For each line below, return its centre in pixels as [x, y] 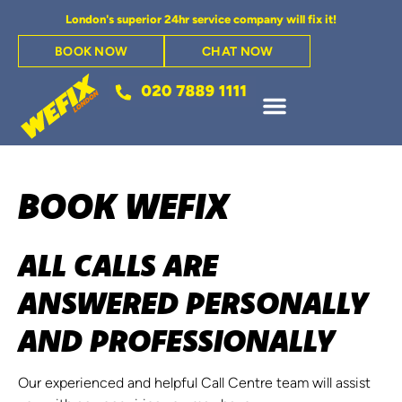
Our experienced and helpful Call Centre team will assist [194, 384]
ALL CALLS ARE [118, 264]
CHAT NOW [238, 52]
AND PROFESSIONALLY [176, 340]
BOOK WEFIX [123, 205]
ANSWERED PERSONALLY [193, 302]
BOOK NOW [91, 52]
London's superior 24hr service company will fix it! [201, 20]
